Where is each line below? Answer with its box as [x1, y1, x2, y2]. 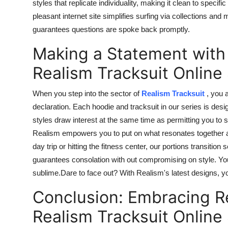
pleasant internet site [33, 11, 101, 20]
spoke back [119, 24, 157, 34]
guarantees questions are [33, 24, 119, 34]
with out [111, 155, 137, 164]
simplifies [101, 11, 136, 20]
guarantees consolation [33, 155, 111, 164]
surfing [136, 11, 160, 20]
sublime [33, 168, 59, 177]
